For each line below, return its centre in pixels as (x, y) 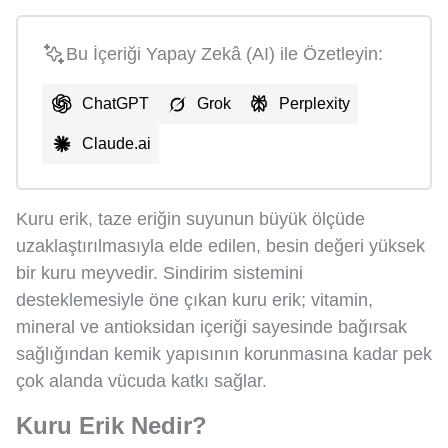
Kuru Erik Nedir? (111, 425)
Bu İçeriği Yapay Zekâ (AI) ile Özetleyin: (224, 53)
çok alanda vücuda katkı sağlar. (141, 380)
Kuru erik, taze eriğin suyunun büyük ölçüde (190, 218)
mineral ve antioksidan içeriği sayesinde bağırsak (211, 326)
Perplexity (314, 103)
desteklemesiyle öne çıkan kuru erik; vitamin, (194, 299)
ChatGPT (115, 103)
